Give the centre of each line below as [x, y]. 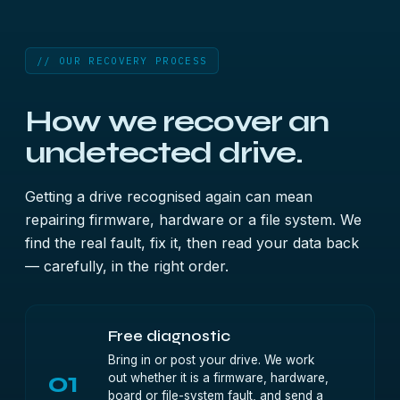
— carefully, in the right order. [127, 266]
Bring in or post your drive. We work [211, 360]
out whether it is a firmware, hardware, [218, 378]
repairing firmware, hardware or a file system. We [193, 220]
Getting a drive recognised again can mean [169, 196]
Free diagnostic [169, 336]
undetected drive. [164, 153]
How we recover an [177, 121]
